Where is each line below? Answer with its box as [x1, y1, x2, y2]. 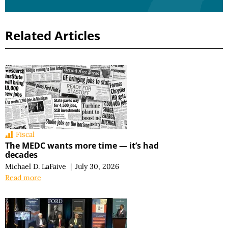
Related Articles [5, 26, 100, 44]
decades [5, 149, 38, 161]
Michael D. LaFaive [5, 162, 66, 172]
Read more [5, 173, 41, 183]
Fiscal [16, 129, 35, 139]
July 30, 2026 [75, 162, 120, 172]
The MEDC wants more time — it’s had [5, 140, 159, 152]
